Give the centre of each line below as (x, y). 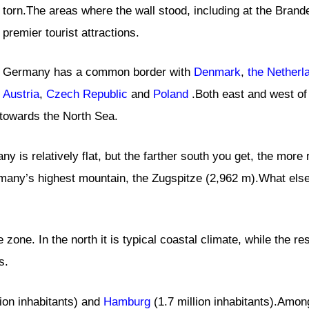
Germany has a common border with (98, 72)
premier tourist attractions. (71, 32)
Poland (171, 94)
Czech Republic (87, 94)
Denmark (217, 72)
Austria (21, 94)
